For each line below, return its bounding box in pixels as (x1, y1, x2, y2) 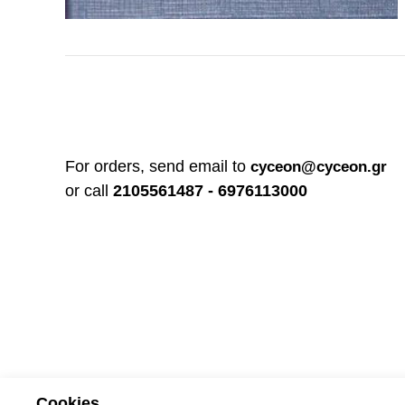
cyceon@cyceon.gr (250, 158, 387, 176)
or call (65, 182, 113, 201)
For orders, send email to (65, 157, 250, 176)
